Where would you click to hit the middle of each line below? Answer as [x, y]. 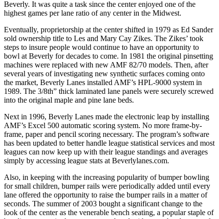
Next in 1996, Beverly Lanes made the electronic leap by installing [107, 116]
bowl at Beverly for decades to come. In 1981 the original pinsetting [109, 56]
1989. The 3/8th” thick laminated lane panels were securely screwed [109, 91]
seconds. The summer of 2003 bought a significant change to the [103, 203]
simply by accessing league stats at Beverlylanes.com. [87, 160]
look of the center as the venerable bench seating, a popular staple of [109, 212]
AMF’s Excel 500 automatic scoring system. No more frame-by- [103, 125]
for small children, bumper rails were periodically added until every [107, 186]
